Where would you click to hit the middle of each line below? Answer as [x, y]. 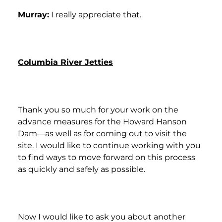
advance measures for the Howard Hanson [102, 121]
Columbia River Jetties [65, 62]
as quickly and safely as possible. [82, 169]
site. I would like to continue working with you [109, 145]
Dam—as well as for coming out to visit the [102, 133]
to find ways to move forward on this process [107, 157]
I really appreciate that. [95, 14]
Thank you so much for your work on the [98, 110]
